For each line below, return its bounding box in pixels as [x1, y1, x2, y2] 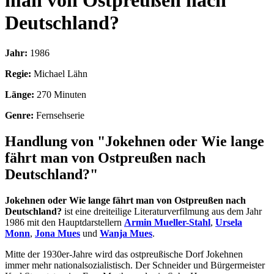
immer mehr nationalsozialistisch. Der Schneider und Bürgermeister [5, 259, 265, 270]
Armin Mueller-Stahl [124, 217, 210, 228]
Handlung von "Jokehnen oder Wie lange [5, 133, 264, 149]
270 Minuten [37, 89, 86, 100]
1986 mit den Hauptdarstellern [5, 217, 124, 228]
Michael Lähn [34, 68, 87, 79]
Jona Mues [35, 228, 80, 239]
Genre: [5, 109, 34, 120]
